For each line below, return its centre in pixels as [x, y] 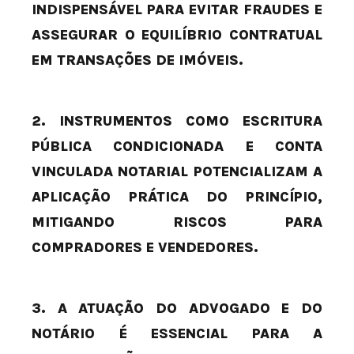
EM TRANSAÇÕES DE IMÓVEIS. [137, 60]
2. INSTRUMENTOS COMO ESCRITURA [177, 121]
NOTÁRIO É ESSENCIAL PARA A [177, 334]
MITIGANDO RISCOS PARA [177, 222]
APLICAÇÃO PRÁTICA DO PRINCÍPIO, [177, 197]
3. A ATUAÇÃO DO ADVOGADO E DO [177, 309]
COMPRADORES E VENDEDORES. [145, 248]
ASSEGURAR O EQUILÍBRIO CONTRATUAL [177, 35]
